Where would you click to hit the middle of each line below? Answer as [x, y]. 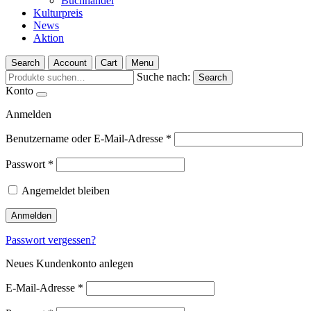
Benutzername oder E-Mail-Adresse [86, 138]
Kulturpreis [58, 13]
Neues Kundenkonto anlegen [69, 263]
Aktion [49, 38]
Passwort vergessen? [51, 240]
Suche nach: [163, 77]
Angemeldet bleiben [66, 191]
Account [70, 63]
